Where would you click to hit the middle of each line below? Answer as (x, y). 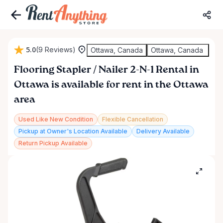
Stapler (74, 70)
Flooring (34, 70)
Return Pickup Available (53, 143)
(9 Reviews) (56, 50)
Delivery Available (163, 131)
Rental (172, 70)
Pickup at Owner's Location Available (73, 131)
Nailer (113, 70)
